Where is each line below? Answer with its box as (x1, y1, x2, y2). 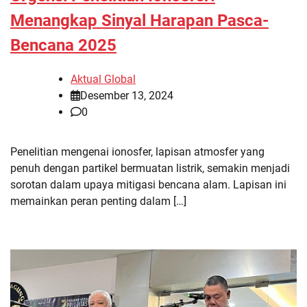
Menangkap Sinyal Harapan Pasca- (10, 11, 269, 31)
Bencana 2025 (10, 36, 116, 56)
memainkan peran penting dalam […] (10, 195, 186, 208)
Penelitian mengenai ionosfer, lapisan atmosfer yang (10, 145, 265, 159)
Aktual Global (71, 73, 136, 86)
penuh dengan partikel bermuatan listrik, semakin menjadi (10, 162, 290, 175)
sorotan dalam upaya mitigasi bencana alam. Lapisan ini (10, 178, 286, 192)
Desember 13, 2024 (80, 89, 173, 103)
